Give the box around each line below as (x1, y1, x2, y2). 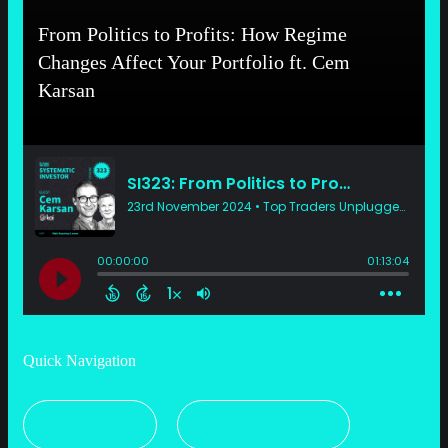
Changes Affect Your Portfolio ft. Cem (38, 51, 350, 73)
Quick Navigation (23, 351, 136, 369)
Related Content (208, 415, 319, 433)
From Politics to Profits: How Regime (38, 23, 347, 45)
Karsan (38, 79, 95, 101)
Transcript (54, 415, 126, 433)
